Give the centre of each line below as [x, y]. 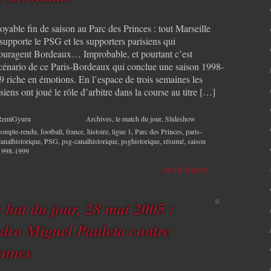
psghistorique [140, 141]
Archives [99, 118]
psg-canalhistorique [90, 141]
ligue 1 [122, 131]
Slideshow [180, 118]
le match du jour [139, 118]
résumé [174, 141]
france [75, 131]
